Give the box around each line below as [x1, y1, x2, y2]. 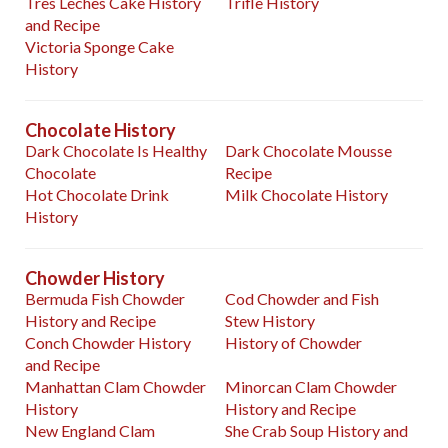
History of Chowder [225, 333, 363, 353]
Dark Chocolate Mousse [225, 141, 393, 161]
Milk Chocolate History [225, 185, 389, 205]
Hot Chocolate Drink [25, 185, 169, 205]
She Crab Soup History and [225, 421, 409, 441]
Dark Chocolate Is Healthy [25, 141, 207, 161]
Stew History [225, 311, 316, 331]
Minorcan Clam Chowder [225, 377, 398, 397]
